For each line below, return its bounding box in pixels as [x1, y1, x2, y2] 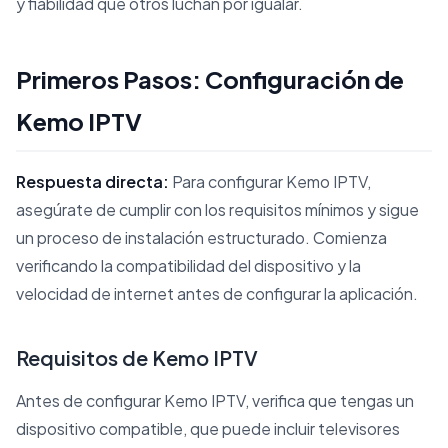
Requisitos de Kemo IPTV [16, 344, 258, 370]
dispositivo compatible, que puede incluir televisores [16, 417, 400, 439]
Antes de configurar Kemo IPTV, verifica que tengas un [16, 389, 414, 411]
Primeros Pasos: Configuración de [16, 63, 404, 94]
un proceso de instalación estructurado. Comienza [16, 226, 387, 248]
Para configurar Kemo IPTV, [169, 170, 371, 192]
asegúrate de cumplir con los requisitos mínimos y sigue [16, 198, 419, 220]
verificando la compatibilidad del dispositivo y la [16, 254, 361, 276]
